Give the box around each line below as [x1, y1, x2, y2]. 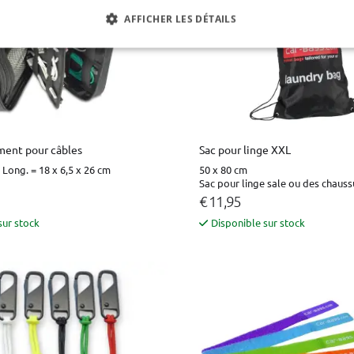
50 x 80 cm [199, 163, 247, 177]
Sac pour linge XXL [199, 142, 291, 157]
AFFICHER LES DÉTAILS [124, 12, 237, 26]
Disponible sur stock [211, 216, 305, 230]
